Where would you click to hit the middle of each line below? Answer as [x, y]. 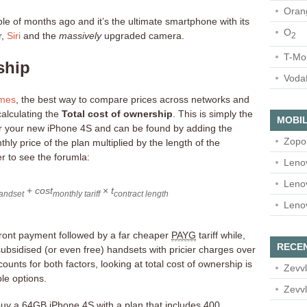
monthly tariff [76, 193]
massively [80, 36]
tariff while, [221, 235]
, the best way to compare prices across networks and [133, 99]
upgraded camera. [143, 36]
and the [40, 36]
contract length [141, 193]
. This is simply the [213, 114]
